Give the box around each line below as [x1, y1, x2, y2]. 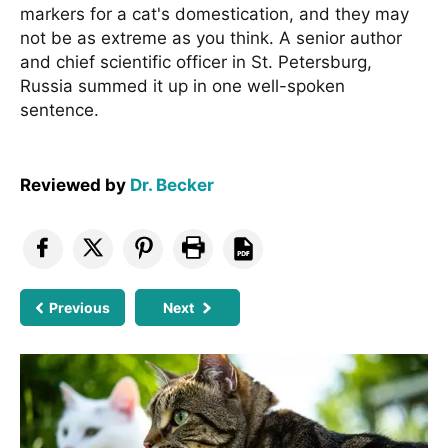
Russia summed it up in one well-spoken [20, 75, 345, 96]
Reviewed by [20, 174, 130, 195]
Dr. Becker [130, 174, 214, 195]
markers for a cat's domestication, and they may [20, 3, 409, 24]
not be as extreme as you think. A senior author [20, 27, 402, 48]
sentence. [20, 99, 99, 120]
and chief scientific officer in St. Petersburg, [20, 51, 372, 72]
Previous [49, 298, 111, 316]
